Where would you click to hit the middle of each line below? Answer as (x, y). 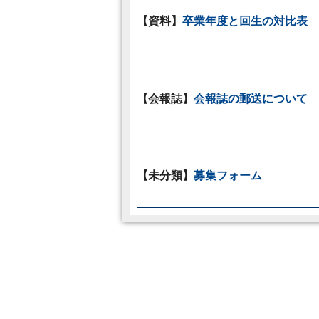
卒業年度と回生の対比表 (245, 20)
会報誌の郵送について (251, 98)
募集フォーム (228, 175)
